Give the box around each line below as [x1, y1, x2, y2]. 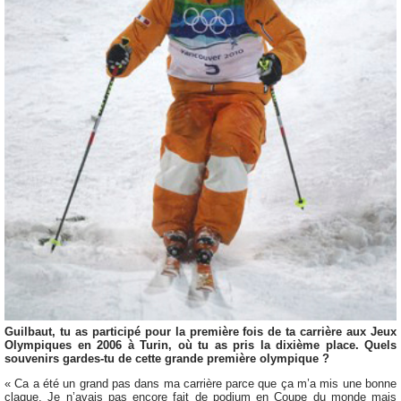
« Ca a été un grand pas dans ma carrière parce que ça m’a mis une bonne [4, 377, 397, 391]
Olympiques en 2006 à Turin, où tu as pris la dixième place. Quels [4, 338, 397, 353]
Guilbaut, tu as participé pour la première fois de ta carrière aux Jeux [4, 325, 397, 339]
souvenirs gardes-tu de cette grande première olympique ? [4, 352, 329, 366]
